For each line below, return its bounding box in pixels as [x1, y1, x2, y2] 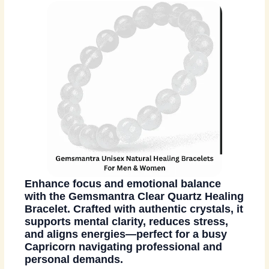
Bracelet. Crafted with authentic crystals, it [25, 202, 244, 215]
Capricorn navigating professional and [25, 240, 223, 253]
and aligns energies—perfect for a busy [25, 228, 228, 240]
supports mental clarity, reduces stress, [25, 215, 229, 228]
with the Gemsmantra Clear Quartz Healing [25, 190, 244, 202]
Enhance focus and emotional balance [25, 177, 222, 190]
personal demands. [25, 253, 124, 265]
